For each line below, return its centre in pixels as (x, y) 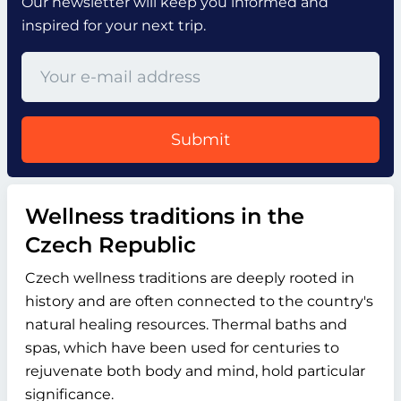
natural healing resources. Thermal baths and (186, 324)
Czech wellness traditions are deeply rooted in (190, 278)
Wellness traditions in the (165, 216)
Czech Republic (111, 245)
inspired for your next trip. (114, 26)
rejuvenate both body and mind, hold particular (195, 371)
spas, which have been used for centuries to (182, 348)
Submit (200, 140)
